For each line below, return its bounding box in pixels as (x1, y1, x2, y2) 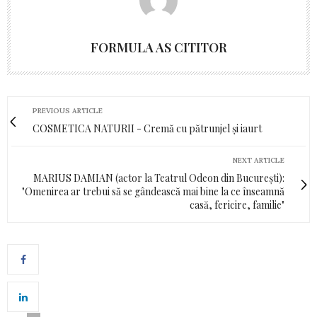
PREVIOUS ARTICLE (33, 106, 103, 116)
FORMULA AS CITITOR (90, 39, 227, 57)
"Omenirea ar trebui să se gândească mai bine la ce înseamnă (22, 185, 284, 199)
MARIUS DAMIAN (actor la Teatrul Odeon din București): (33, 171, 284, 185)
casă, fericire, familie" (190, 198, 284, 212)
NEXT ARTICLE (233, 156, 284, 166)
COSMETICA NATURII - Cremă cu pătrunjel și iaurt (33, 122, 262, 136)
